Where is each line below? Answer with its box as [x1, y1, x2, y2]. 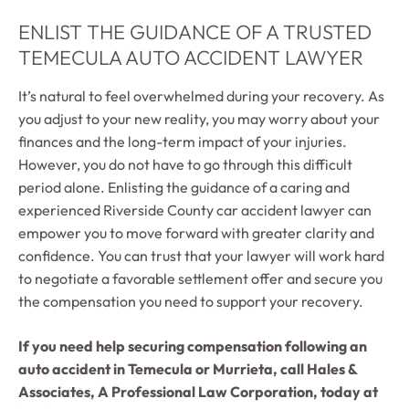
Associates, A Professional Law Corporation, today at [18, 382, 378, 401]
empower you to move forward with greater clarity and [18, 223, 374, 242]
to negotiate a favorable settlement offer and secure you [18, 268, 383, 288]
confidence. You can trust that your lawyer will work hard [18, 246, 384, 265]
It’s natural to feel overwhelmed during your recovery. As [18, 86, 384, 105]
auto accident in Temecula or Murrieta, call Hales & [18, 359, 357, 378]
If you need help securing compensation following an [18, 336, 367, 355]
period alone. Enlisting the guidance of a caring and [18, 177, 350, 196]
